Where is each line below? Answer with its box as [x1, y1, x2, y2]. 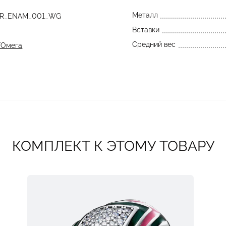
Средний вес [132, 40, 176, 48]
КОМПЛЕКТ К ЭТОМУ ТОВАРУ [12, 138, 214, 155]
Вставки [132, 26, 159, 34]
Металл [132, 11, 158, 19]
